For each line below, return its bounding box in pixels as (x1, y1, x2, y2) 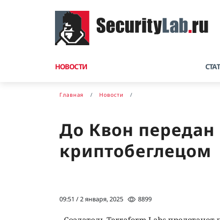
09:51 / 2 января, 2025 (59, 195, 123, 204)
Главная (59, 91, 84, 98)
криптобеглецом (59, 139, 212, 163)
